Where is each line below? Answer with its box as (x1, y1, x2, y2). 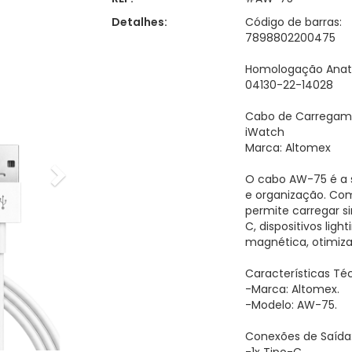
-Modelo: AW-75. (245, 297, 338, 313)
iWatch (245, 124, 285, 140)
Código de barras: (245, 14, 343, 30)
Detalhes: (111, 14, 167, 30)
